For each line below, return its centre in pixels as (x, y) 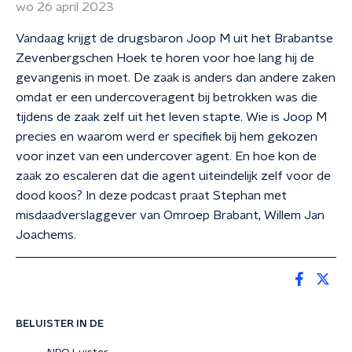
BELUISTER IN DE (60, 324)
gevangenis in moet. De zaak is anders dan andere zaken (176, 78)
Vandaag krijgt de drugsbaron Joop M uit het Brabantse (174, 38)
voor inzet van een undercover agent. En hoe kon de (166, 156)
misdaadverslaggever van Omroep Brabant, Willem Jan (170, 215)
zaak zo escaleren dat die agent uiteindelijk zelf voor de (173, 176)
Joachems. (48, 235)
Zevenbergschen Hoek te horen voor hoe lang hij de (165, 58)
